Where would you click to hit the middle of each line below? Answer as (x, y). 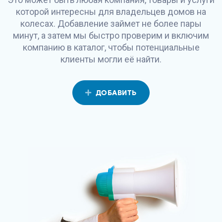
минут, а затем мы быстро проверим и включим (111, 35)
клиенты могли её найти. (111, 59)
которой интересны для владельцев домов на (111, 12)
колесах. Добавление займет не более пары (111, 24)
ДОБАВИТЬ (116, 93)
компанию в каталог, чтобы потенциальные (111, 47)
